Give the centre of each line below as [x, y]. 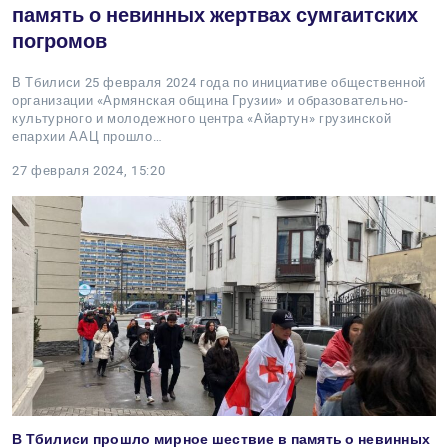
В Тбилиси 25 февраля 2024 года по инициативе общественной [219, 82]
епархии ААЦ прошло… [87, 136]
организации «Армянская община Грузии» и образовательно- [210, 100]
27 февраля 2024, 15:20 [89, 170]
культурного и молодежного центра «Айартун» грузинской [202, 118]
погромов [59, 41]
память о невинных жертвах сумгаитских [215, 15]
